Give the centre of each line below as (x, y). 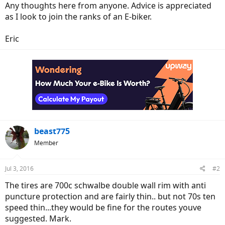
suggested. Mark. (38, 218)
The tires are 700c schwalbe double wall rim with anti (105, 185)
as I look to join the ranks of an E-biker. (78, 17)
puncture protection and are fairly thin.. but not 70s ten (110, 196)
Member (46, 143)
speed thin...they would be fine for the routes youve (103, 207)
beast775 (52, 131)
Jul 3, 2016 (19, 168)
